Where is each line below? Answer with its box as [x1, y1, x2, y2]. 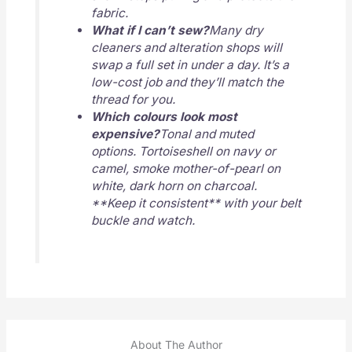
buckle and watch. [90, 213, 195, 229]
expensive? [90, 126, 159, 142]
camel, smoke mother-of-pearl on [90, 161, 280, 177]
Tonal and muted [159, 126, 254, 142]
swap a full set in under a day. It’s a [90, 57, 289, 73]
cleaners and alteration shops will [90, 40, 282, 56]
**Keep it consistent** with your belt [90, 196, 301, 211]
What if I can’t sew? [90, 23, 209, 38]
